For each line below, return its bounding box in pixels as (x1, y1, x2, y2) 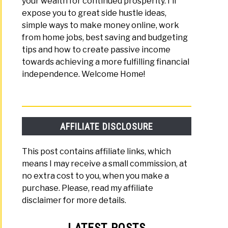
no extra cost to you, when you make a (22, 170, 169, 181)
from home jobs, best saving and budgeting (22, 33, 188, 43)
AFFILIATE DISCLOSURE (60, 121, 153, 132)
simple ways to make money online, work (22, 20, 180, 31)
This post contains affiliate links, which (22, 146, 172, 156)
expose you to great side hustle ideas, (22, 8, 167, 18)
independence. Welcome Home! (22, 69, 146, 79)
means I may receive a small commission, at (22, 158, 188, 168)
